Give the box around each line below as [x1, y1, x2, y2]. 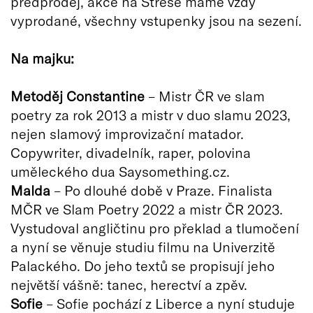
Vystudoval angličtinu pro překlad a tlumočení [10, 219, 299, 236]
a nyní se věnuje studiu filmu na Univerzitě [10, 238, 275, 255]
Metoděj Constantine [10, 87, 145, 104]
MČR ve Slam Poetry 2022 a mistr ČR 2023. [10, 200, 283, 217]
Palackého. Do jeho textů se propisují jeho [10, 256, 275, 274]
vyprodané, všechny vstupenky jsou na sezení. [10, 11, 302, 29]
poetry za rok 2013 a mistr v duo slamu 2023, [10, 105, 291, 123]
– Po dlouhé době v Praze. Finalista [50, 181, 272, 198]
